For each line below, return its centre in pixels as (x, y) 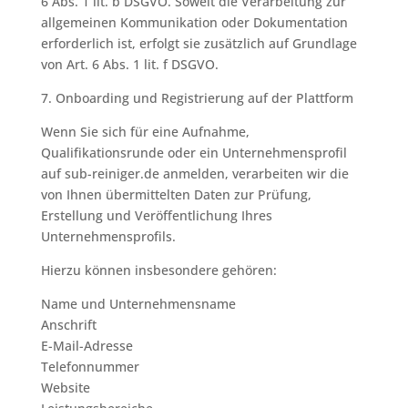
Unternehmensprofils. (108, 236)
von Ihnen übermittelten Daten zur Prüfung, (176, 194)
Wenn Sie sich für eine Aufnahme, (145, 132)
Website (65, 388)
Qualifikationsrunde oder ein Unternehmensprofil (194, 153)
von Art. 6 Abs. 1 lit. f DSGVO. (129, 64)
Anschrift (68, 325)
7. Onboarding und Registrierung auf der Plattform (197, 98)
